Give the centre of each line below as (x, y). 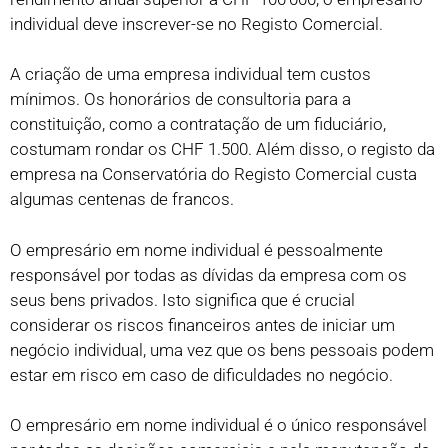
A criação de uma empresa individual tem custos (190, 74)
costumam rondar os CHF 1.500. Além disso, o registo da (222, 149)
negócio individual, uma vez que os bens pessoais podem (222, 349)
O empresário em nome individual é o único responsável (218, 425)
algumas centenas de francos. (122, 199)
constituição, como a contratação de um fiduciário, (198, 124)
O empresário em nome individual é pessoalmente (196, 249)
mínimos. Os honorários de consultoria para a (180, 99)
